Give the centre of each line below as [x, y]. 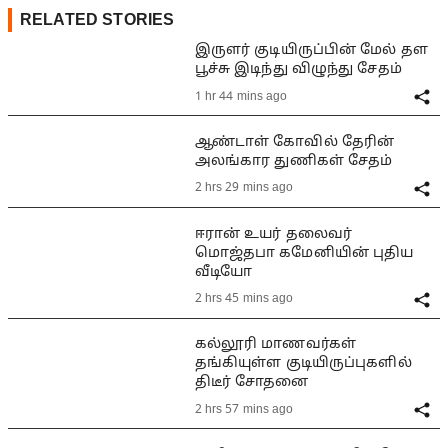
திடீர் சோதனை [251, 383]
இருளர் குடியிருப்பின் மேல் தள [311, 51]
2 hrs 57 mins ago [244, 409]
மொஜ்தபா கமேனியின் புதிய [304, 253]
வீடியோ [223, 272]
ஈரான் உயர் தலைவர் [273, 234]
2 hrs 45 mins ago [244, 299]
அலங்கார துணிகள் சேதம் [293, 161]
